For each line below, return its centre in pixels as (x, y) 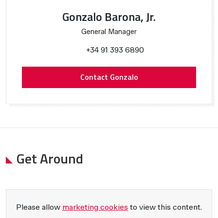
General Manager (109, 32)
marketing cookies (95, 207)
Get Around (50, 158)
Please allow (39, 207)
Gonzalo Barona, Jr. (109, 17)
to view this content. (165, 207)
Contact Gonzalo (109, 77)
